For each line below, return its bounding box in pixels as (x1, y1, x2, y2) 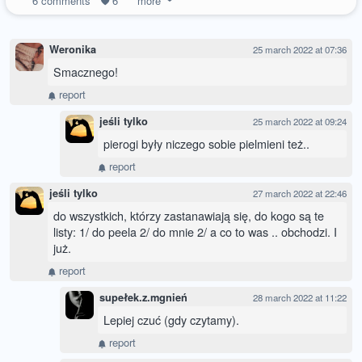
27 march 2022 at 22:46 (253, 187, 347, 200)
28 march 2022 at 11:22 (253, 291, 347, 305)
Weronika (49, 42, 96, 57)
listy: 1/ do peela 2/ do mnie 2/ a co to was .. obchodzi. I (53, 223, 337, 241)
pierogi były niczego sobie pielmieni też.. (103, 135, 309, 153)
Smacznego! (53, 63, 118, 81)
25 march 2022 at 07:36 (253, 43, 347, 57)
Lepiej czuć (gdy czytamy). (103, 311, 239, 329)
